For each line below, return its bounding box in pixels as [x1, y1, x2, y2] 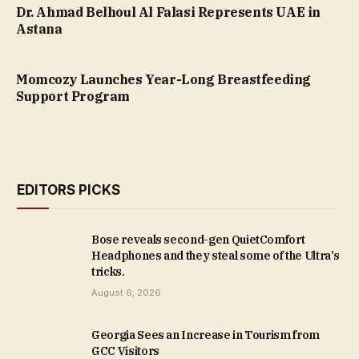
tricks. [91, 264, 125, 279]
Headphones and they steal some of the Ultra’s [91, 248, 340, 263]
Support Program [16, 87, 130, 104]
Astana [16, 20, 63, 37]
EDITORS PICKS [17, 181, 120, 198]
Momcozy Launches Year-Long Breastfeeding [16, 71, 312, 87]
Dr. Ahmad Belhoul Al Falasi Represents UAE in [16, 3, 321, 20]
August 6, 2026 [91, 286, 161, 298]
